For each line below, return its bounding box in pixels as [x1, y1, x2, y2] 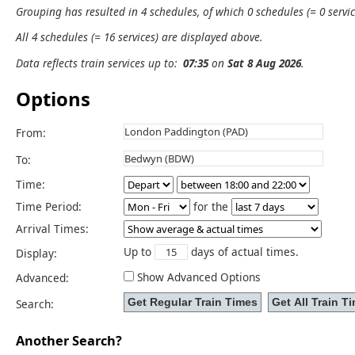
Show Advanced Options [137, 269, 261, 284]
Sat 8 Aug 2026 [227, 55, 301, 71]
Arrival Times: [16, 220, 101, 236]
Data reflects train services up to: [16, 55, 183, 71]
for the [190, 198, 231, 214]
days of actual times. [188, 243, 299, 259]
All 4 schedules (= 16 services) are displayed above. [16, 29, 262, 45]
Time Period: [16, 198, 82, 214]
